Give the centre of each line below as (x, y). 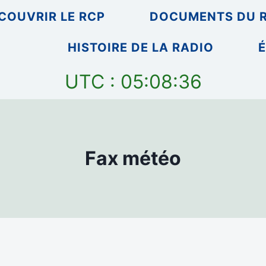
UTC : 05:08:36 (133, 82)
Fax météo (133, 158)
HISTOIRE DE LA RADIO (140, 48)
